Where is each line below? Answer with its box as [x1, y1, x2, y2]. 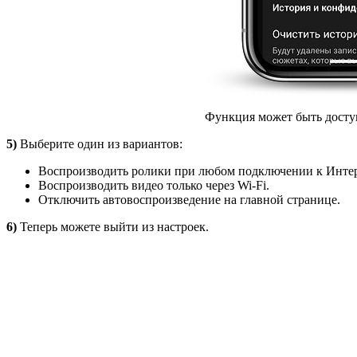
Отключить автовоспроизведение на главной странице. [38, 193, 347, 207]
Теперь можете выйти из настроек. [17, 220, 209, 234]
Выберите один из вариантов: [17, 137, 182, 151]
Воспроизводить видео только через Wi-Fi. [38, 178, 269, 193]
